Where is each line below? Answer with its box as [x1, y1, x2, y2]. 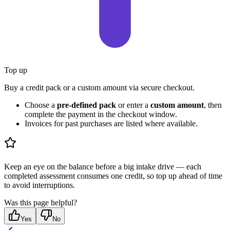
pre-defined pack [57, 100, 116, 109]
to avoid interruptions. [4, 181, 75, 190]
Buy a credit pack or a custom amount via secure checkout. [4, 83, 195, 92]
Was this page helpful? [4, 198, 77, 207]
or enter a [116, 100, 150, 109]
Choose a [25, 100, 57, 109]
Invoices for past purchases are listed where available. [25, 119, 198, 128]
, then [204, 100, 222, 109]
